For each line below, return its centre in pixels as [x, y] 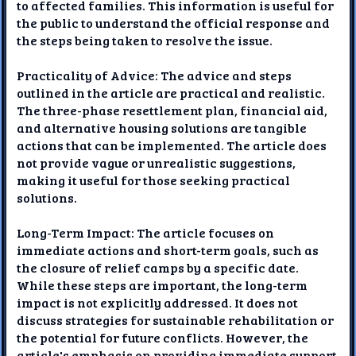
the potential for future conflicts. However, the [163, 337]
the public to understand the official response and [174, 22]
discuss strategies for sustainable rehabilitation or [176, 319]
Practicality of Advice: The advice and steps [155, 75]
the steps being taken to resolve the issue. [145, 40]
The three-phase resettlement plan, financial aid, [172, 110]
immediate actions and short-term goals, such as [168, 250]
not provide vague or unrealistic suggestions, [157, 162]
